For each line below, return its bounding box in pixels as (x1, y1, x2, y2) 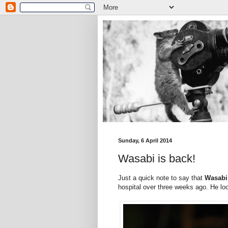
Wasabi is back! (118, 152, 195, 165)
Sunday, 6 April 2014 (118, 137, 172, 144)
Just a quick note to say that (118, 174, 205, 182)
